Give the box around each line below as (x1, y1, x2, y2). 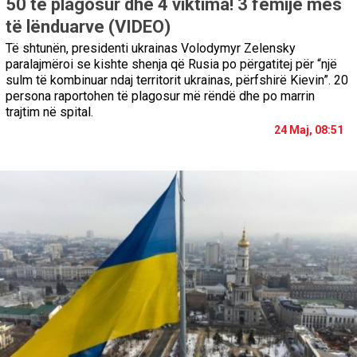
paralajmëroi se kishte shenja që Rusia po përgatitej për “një (6, 56, 337, 72)
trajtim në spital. (6, 104, 93, 120)
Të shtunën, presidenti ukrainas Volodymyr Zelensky (6, 40, 296, 56)
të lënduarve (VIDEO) (6, 16, 171, 37)
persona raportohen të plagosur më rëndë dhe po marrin (6, 88, 315, 104)
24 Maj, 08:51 (274, 123, 343, 136)
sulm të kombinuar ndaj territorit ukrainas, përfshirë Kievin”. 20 (6, 72, 348, 88)
